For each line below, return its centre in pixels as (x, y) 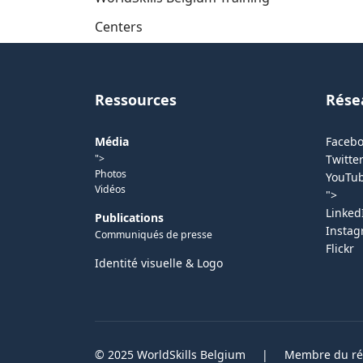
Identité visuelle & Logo (159, 263)
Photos (111, 174)
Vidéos (110, 189)
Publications (129, 218)
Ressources (136, 100)
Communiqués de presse (154, 235)
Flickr (340, 248)
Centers (119, 27)
